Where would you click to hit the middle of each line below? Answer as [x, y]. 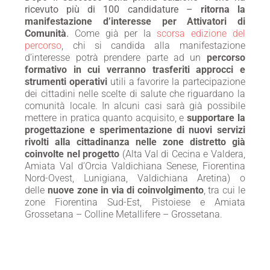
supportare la [216, 118]
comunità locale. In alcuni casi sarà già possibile [135, 106]
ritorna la [219, 10]
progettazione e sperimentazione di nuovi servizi [135, 130]
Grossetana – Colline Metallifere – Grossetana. [124, 215]
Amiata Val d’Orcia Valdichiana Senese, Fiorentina [135, 166]
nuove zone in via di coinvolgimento [125, 190]
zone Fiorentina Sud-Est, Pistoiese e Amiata [135, 202]
